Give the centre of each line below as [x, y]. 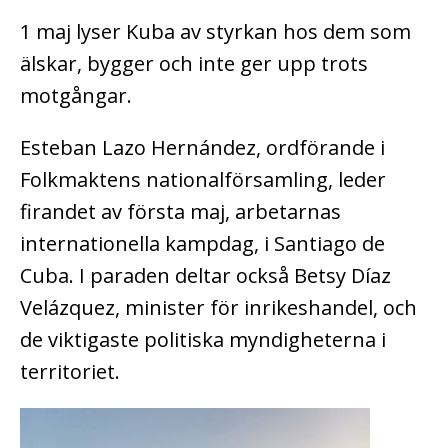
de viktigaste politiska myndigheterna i [203, 339]
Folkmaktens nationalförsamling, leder [203, 179]
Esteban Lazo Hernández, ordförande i [202, 147]
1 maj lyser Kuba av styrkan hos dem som [215, 31]
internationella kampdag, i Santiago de [202, 243]
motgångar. [76, 95]
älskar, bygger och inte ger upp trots [194, 63]
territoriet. [70, 371]
